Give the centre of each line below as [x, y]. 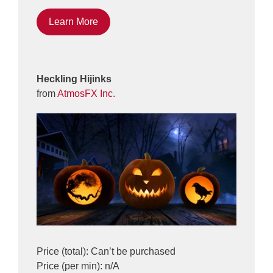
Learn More [73, 22]
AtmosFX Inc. [86, 94]
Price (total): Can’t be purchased [106, 251]
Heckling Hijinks [74, 79]
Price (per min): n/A [78, 266]
